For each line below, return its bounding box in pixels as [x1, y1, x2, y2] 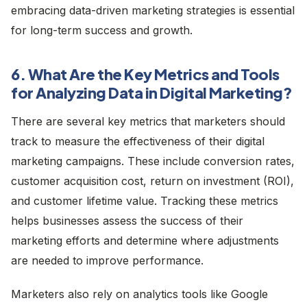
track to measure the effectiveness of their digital [11, 134, 265, 148]
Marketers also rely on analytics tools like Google [11, 286, 268, 301]
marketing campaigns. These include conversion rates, [11, 153, 295, 168]
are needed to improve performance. [11, 253, 204, 267]
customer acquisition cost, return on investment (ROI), [11, 173, 294, 188]
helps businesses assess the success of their [11, 213, 243, 228]
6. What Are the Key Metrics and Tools [11, 64, 280, 84]
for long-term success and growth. [11, 23, 193, 37]
